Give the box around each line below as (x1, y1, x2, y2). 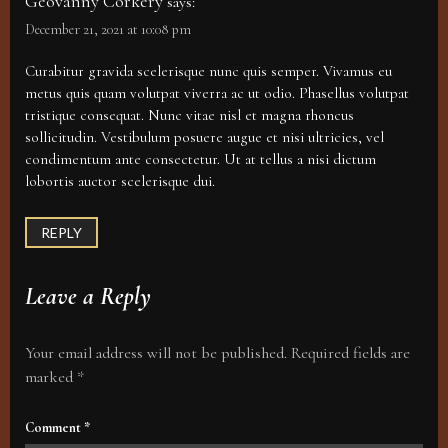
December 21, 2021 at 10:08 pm (25, 21, 191, 39)
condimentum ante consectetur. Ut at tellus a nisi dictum (25, 150, 376, 169)
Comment (25, 419, 84, 437)
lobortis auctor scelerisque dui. (25, 172, 215, 191)
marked (25, 367, 77, 388)
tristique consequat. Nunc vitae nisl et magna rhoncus (25, 106, 354, 125)
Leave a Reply (25, 282, 151, 312)
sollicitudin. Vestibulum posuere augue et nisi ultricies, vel (25, 128, 384, 147)
